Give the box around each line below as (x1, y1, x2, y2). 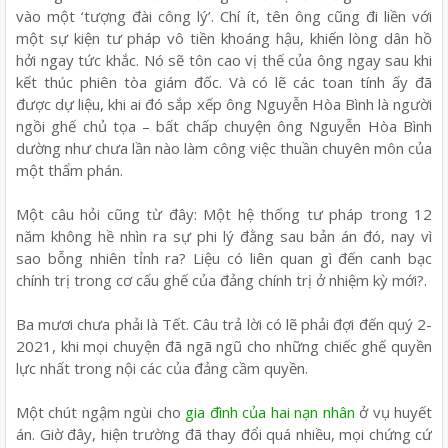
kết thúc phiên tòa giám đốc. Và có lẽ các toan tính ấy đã (16, 71, 432, 92)
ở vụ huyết (354, 401, 433, 422)
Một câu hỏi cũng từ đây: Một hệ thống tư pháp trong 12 (16, 203, 432, 224)
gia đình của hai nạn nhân (185, 401, 355, 422)
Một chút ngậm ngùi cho (16, 401, 186, 422)
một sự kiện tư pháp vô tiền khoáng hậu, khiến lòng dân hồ (16, 27, 432, 48)
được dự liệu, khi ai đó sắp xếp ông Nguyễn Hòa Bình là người (16, 93, 432, 114)
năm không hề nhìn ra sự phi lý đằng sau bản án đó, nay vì (16, 225, 432, 246)
